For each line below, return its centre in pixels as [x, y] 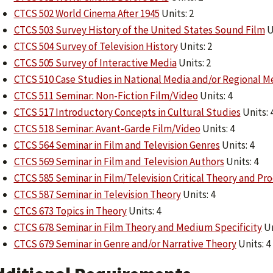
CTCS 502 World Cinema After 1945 [87, 13]
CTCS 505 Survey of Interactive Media [95, 62]
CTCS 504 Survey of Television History [96, 46]
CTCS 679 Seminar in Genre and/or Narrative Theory [125, 243]
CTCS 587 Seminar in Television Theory [97, 194]
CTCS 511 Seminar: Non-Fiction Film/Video [106, 95]
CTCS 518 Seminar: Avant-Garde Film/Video [107, 128]
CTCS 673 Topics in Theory [70, 211]
